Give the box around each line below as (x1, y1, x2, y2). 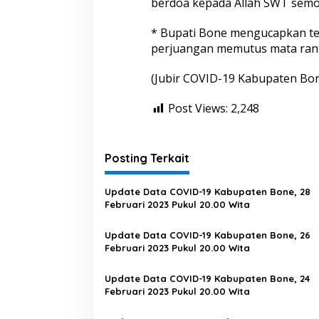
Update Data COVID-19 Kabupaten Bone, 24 (105, 272, 310, 284)
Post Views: (167, 100, 228, 116)
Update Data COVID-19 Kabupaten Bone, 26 (105, 229, 311, 241)
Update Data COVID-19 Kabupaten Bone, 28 (105, 185, 311, 197)
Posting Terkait (105, 150, 189, 165)
